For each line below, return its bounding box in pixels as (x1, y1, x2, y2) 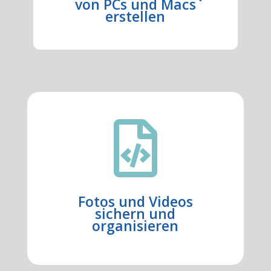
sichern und (95, 204, 176, 223)
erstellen (105, 7, 166, 26)
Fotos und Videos (77, 192, 193, 211)
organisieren (92, 216, 179, 235)
